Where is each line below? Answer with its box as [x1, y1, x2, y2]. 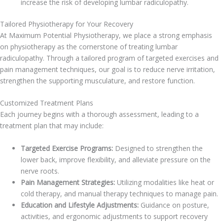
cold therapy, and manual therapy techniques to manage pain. [21, 188, 218, 198]
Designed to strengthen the [113, 143, 203, 153]
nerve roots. [21, 166, 59, 176]
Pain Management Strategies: [21, 177, 117, 187]
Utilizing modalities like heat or [117, 177, 214, 187]
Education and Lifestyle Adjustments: [21, 200, 139, 210]
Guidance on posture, [139, 200, 209, 210]
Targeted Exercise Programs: [21, 143, 113, 153]
